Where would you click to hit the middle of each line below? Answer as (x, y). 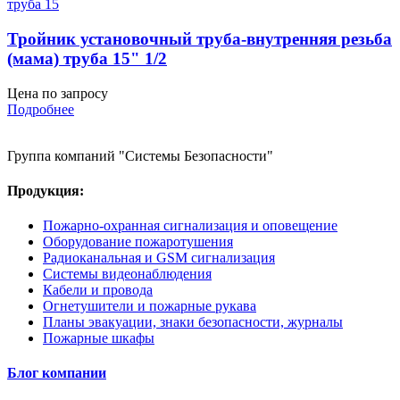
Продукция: (46, 190)
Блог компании (57, 373)
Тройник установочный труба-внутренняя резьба (200, 38)
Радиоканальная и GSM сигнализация (159, 258)
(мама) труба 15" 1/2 (87, 58)
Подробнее (41, 109)
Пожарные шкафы (99, 338)
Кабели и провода (98, 290)
